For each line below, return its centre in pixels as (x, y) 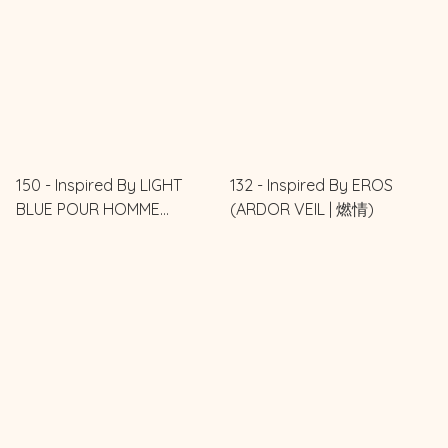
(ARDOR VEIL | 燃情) (302, 208)
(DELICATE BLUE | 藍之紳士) (114, 232)
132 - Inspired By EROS (311, 184)
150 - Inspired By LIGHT (99, 184)
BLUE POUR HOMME (88, 208)
